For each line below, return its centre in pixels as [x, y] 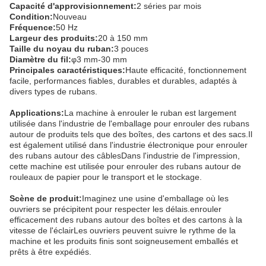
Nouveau [70, 17]
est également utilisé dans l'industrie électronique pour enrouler [129, 145]
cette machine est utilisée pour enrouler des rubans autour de [125, 166]
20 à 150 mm [123, 38]
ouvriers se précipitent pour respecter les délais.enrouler [115, 209]
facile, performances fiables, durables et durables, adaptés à [123, 81]
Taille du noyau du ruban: [62, 49]
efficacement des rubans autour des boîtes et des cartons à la [126, 220]
